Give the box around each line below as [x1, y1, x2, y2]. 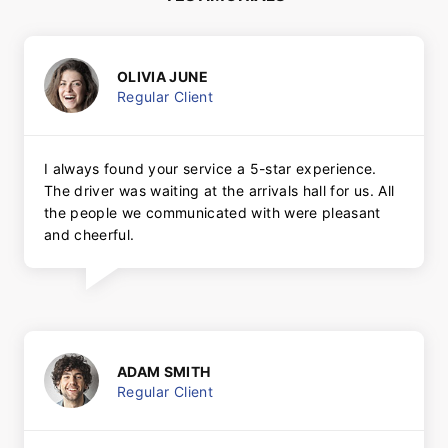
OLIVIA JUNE [117, 67, 208, 85]
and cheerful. [44, 226, 135, 244]
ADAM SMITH [117, 362, 211, 380]
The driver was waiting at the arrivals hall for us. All [44, 182, 395, 200]
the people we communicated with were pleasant [44, 204, 381, 222]
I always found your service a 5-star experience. [44, 160, 377, 178]
